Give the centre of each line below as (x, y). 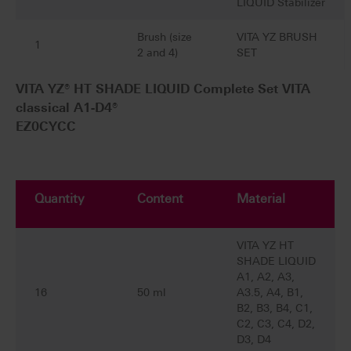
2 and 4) (157, 53)
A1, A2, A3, (266, 277)
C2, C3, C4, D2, (276, 324)
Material (261, 199)
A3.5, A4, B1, (270, 293)
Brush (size (165, 37)
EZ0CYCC (46, 127)
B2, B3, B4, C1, (275, 308)
